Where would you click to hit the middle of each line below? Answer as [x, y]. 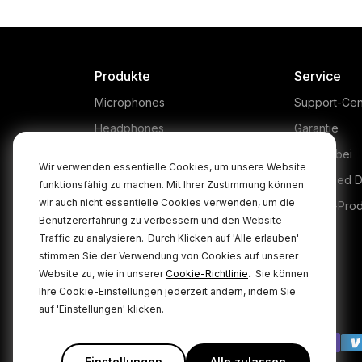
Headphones [129, 128]
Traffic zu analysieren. [91, 238]
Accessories [127, 179]
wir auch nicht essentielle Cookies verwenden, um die [167, 202]
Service [317, 76]
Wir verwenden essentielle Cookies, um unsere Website [173, 167]
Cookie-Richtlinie [207, 274]
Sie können [282, 274]
